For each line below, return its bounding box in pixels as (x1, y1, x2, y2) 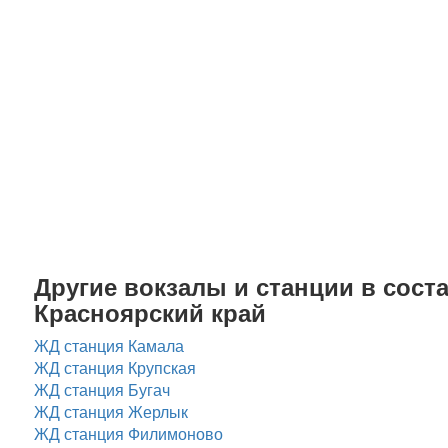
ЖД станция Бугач (34, 378, 171, 401)
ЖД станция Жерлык (34, 400, 189, 423)
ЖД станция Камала (34, 334, 185, 357)
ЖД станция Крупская (34, 356, 197, 379)
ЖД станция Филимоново (34, 422, 224, 445)
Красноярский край (34, 295, 267, 329)
